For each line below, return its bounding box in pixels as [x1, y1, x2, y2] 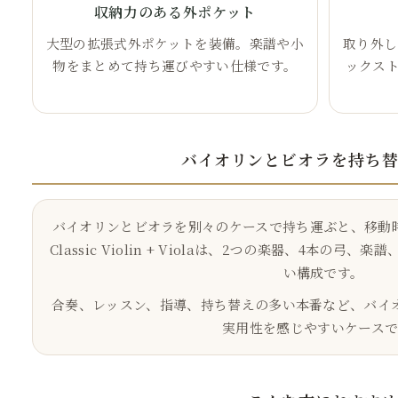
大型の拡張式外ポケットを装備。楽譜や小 [45, 33, 304, 52]
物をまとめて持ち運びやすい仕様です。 [52, 55, 298, 75]
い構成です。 [283, 262, 364, 282]
